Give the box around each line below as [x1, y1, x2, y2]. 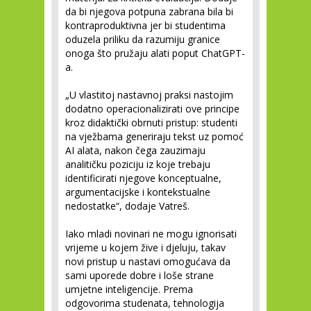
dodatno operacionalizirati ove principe [65, 102, 239, 115]
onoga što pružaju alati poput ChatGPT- [65, 47, 245, 60]
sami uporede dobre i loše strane [65, 269, 214, 282]
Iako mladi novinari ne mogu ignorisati [65, 227, 237, 240]
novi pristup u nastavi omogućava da [65, 255, 230, 268]
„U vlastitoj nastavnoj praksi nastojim [65, 88, 233, 101]
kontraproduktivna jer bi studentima [65, 19, 226, 32]
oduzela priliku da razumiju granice [65, 33, 220, 46]
